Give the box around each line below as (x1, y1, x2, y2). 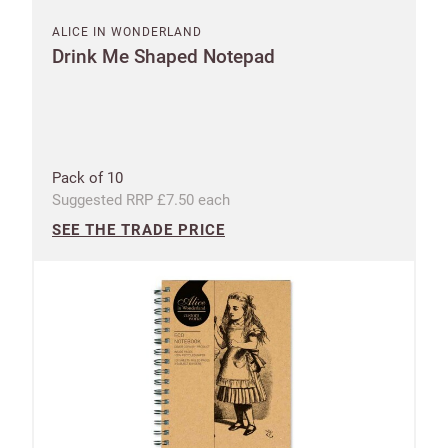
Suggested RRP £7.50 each (52, 190, 230, 209)
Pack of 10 (52, 168, 123, 187)
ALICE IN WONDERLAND (52, 24, 202, 39)
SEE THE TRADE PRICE (52, 220, 225, 239)
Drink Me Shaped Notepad (52, 44, 275, 68)
